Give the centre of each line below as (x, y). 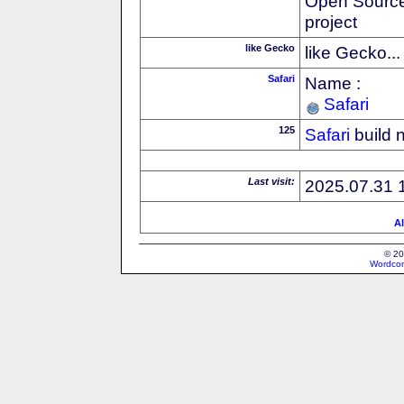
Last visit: (271, 181)
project (331, 21)
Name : (333, 83)
